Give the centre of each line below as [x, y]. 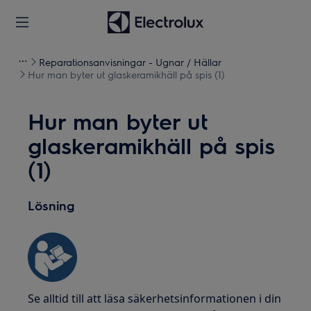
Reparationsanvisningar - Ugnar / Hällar [130, 62]
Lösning [51, 205]
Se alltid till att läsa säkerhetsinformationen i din [155, 299]
